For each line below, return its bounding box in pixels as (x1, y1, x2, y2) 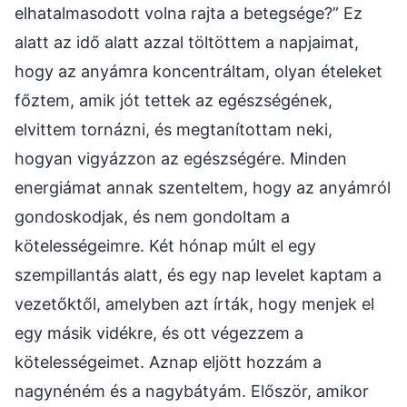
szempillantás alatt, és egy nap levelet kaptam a (15, 264, 382, 284)
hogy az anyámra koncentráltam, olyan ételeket (15, 61, 382, 81)
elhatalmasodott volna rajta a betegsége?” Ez (15, 3, 362, 23)
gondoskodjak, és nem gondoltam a (15, 206, 290, 226)
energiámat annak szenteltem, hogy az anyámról (15, 177, 391, 197)
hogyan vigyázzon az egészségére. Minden (15, 148, 347, 168)
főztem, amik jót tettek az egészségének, (15, 90, 333, 110)
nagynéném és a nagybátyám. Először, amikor (15, 381, 369, 401)
